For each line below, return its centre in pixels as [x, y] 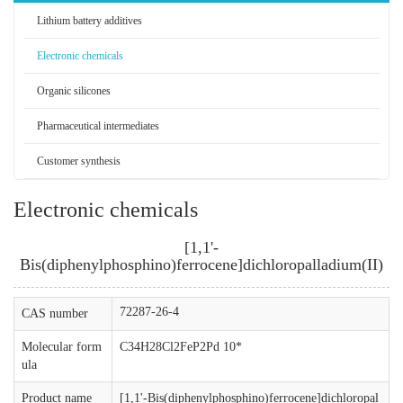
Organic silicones [74, 91]
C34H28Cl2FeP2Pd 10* [181, 347]
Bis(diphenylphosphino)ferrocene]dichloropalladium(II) [201, 264]
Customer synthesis [79, 161]
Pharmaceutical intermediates [98, 126]
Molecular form [62, 347]
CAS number [55, 313]
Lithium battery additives [90, 21]
